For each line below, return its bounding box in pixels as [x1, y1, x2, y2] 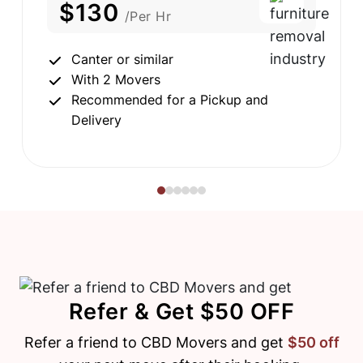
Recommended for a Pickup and [71, 92, 268, 109]
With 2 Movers [71, 71, 160, 88]
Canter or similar [71, 51, 173, 68]
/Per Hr [124, 8, 171, 25]
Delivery [71, 112, 122, 129]
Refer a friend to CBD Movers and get [23, 334, 288, 352]
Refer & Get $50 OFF [68, 298, 295, 326]
